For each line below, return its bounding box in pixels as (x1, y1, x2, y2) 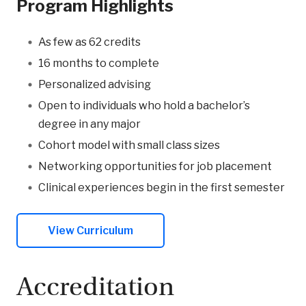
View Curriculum (48, 224, 133, 238)
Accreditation (16, 270, 174, 303)
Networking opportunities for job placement (38, 160, 272, 173)
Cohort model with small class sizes (38, 139, 220, 152)
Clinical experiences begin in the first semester (38, 181, 285, 195)
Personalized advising (38, 78, 151, 92)
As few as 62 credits (38, 36, 141, 49)
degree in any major (38, 117, 141, 131)
